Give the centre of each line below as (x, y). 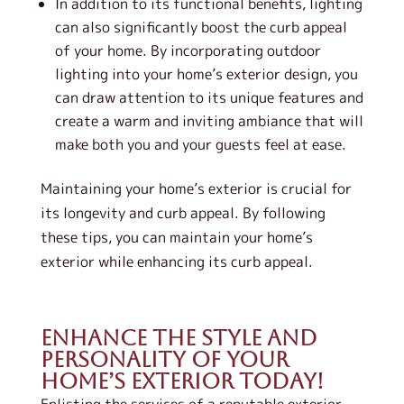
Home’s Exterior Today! (182, 381)
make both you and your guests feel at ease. (200, 144)
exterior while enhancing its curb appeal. (176, 262)
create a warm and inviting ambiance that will (209, 121)
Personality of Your (164, 360)
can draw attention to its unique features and (209, 97)
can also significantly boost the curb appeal (201, 27)
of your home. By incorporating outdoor (188, 50)
